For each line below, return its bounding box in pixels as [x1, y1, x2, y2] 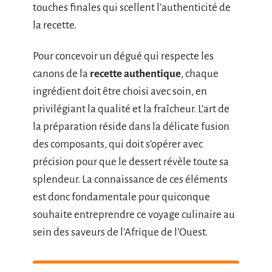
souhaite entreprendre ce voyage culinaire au [33, 209, 235, 220]
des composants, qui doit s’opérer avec [33, 138, 203, 150]
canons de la [33, 68, 90, 80]
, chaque [181, 68, 219, 80]
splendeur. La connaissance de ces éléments [33, 174, 228, 185]
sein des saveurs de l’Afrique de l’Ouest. [33, 226, 208, 238]
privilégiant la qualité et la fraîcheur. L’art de [33, 103, 229, 115]
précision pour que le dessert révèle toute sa [33, 156, 229, 168]
